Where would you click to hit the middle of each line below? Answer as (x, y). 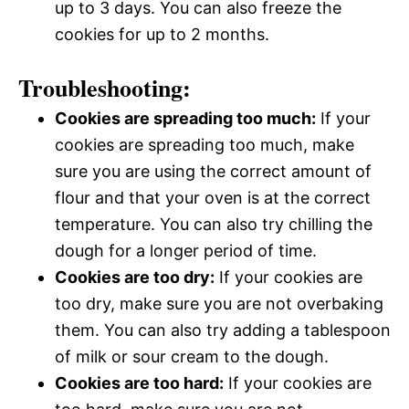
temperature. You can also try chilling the (214, 224)
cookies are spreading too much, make (204, 144)
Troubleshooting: (105, 87)
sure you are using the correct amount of (213, 171)
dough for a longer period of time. (186, 250)
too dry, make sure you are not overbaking (219, 303)
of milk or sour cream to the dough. (192, 356)
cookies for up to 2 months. (162, 34)
